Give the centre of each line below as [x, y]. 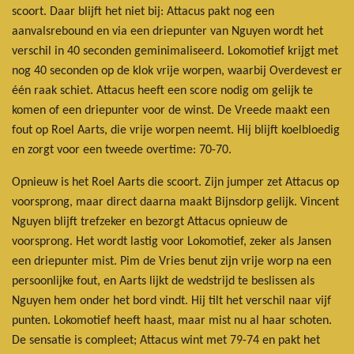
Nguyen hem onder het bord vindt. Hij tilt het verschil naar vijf [171, 301]
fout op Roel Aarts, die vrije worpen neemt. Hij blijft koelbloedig [176, 130]
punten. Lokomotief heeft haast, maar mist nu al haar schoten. [172, 320]
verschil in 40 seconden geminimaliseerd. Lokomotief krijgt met [175, 51]
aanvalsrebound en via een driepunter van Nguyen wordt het [168, 31]
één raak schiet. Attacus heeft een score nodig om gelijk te [162, 90]
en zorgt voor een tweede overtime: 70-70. [122, 150]
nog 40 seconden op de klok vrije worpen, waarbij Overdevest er [177, 71]
